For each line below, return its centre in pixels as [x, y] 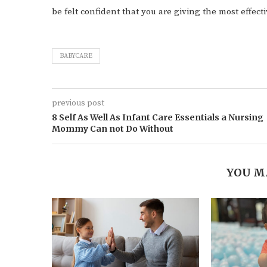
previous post [78, 103]
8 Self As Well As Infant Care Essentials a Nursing [158, 117]
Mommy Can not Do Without [113, 129]
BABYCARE [76, 56]
